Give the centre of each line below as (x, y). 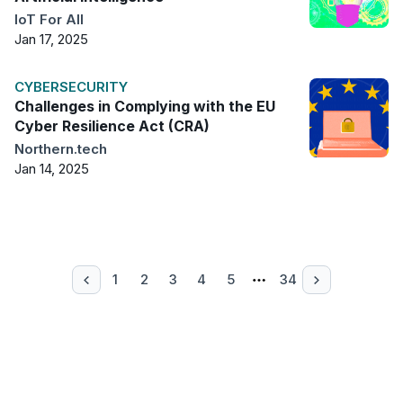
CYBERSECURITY (71, 87)
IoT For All (49, 20)
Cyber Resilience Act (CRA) (112, 126)
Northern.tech (61, 149)
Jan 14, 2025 (52, 169)
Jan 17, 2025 (51, 40)
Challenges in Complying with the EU (145, 107)
